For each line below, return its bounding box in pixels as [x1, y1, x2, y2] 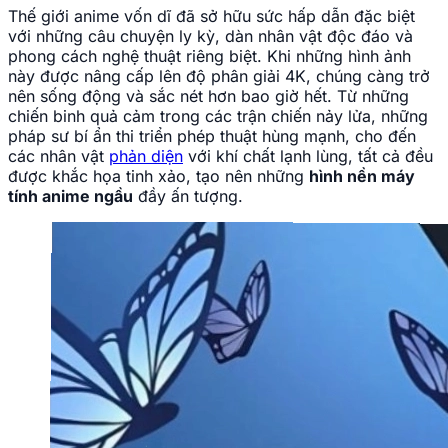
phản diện [109, 146, 183, 167]
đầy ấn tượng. [133, 186, 243, 207]
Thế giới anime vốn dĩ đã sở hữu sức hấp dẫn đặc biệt [8, 6, 415, 27]
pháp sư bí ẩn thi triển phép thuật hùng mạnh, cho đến [8, 126, 416, 147]
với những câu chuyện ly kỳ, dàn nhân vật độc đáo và [8, 26, 413, 47]
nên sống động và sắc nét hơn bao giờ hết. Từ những [8, 86, 409, 107]
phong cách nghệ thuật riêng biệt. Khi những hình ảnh [8, 46, 411, 67]
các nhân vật [8, 146, 109, 167]
